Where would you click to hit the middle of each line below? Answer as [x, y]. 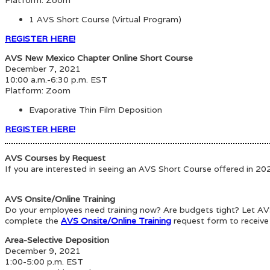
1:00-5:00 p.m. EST [44, 261]
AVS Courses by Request [55, 158]
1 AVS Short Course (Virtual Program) [106, 19]
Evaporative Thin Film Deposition [97, 109]
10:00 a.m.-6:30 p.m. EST [56, 79]
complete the [33, 220]
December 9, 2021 [43, 250]
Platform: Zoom [38, 90]
